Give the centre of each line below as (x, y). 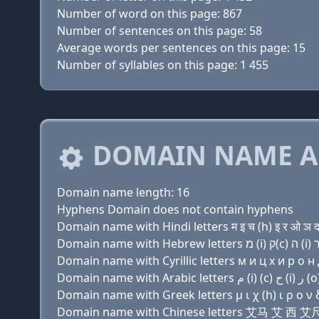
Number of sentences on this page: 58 (159, 31)
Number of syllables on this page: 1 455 (163, 65)
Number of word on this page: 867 (150, 14)
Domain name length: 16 (123, 192)
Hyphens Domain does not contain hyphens (175, 209)
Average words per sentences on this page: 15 (181, 48)
